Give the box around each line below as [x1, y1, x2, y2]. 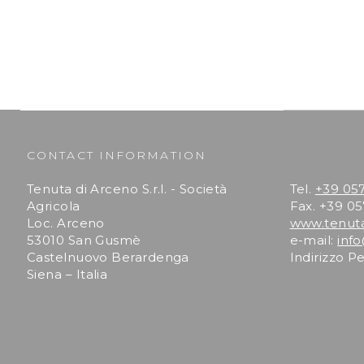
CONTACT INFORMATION [27, 148, 206, 162]
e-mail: [289, 232, 338, 248]
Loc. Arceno [27, 215, 105, 231]
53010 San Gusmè [27, 232, 141, 248]
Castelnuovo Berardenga [27, 249, 189, 265]
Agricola [27, 198, 80, 214]
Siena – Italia [27, 266, 108, 282]
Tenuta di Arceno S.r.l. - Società [27, 181, 227, 197]
